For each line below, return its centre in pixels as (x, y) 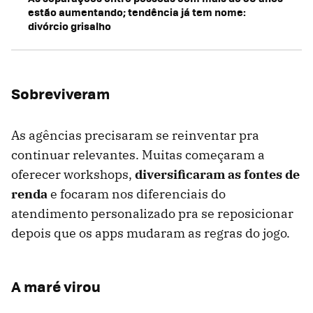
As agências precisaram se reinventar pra (135, 136)
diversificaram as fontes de (217, 175)
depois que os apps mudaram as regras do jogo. (151, 233)
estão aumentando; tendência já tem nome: (137, 12)
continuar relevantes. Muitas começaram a (138, 155)
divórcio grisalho (70, 26)
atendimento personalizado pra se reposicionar (152, 214)
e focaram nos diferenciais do (137, 194)
